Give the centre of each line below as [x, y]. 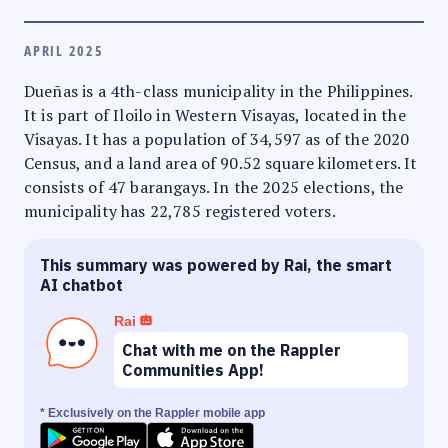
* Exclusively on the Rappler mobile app [152, 412]
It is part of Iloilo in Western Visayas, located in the [215, 114]
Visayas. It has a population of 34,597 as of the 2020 [217, 138]
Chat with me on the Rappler [231, 349]
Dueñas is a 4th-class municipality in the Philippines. [218, 90]
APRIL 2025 [64, 50]
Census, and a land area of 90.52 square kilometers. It [221, 162]
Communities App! [193, 369]
